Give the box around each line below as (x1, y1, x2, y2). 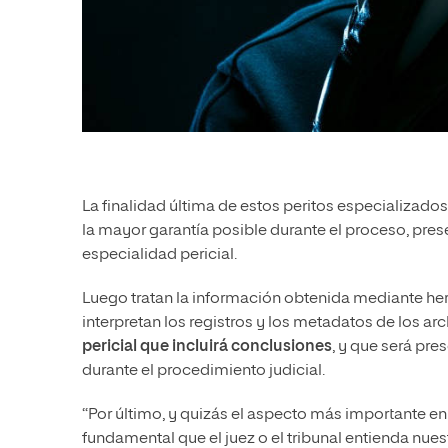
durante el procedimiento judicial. (82, 363, 325, 380)
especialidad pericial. (82, 247, 237, 264)
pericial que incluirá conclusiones (82, 339, 332, 356)
